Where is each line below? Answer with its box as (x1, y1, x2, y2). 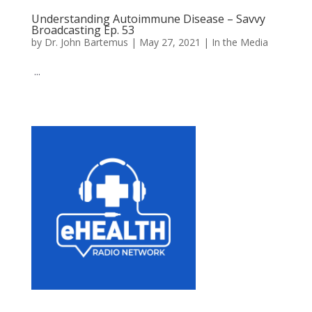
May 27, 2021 (139, 36, 201, 49)
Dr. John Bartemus (44, 36, 128, 49)
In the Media (211, 36, 268, 49)
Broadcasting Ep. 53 (31, 22, 134, 38)
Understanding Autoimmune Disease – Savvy (31, 11, 265, 26)
